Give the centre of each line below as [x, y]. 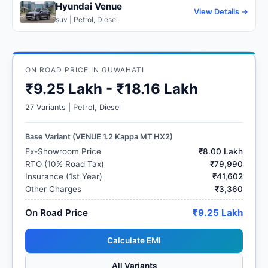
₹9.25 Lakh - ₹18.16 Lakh [112, 89]
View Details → [221, 12]
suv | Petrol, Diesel [87, 19]
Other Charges [53, 189]
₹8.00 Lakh [221, 151]
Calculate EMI [134, 240]
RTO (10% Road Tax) [65, 164]
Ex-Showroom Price [63, 151]
